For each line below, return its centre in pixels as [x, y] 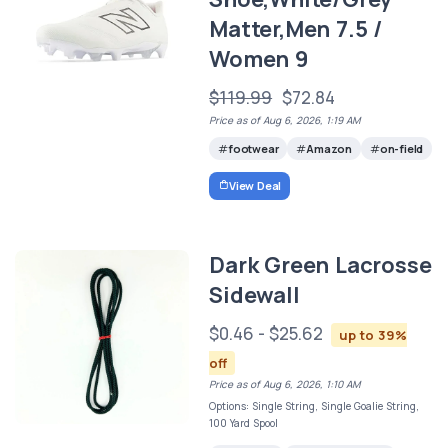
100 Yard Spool [244, 422]
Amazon [329, 148]
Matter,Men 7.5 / [296, 28]
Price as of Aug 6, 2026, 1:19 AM [285, 119]
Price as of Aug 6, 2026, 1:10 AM [285, 383]
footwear [253, 148]
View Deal [255, 185]
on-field [401, 148]
